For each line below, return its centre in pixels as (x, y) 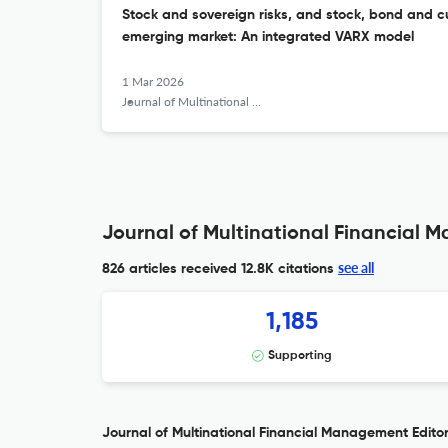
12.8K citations (285, 269)
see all (356, 267)
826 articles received (169, 269)
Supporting (300, 356)
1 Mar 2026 (153, 81)
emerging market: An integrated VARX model (268, 37)
